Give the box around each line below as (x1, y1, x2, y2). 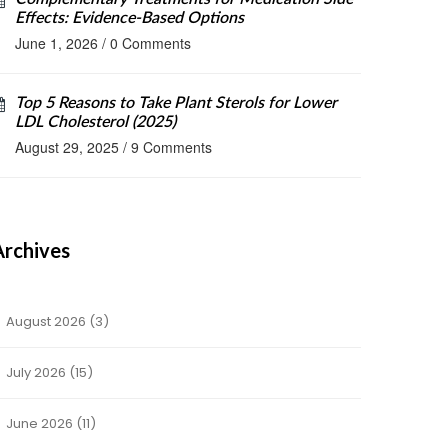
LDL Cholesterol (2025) (15, 114, 176, 130)
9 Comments (131, 137, 212, 157)
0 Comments (110, 33, 191, 53)
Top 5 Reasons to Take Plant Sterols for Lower (15, 95, 337, 111)
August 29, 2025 (15, 137, 119, 157)
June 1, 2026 (15, 33, 98, 53)
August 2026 (3, 312, 89, 331)
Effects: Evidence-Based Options (15, 10, 244, 26)
